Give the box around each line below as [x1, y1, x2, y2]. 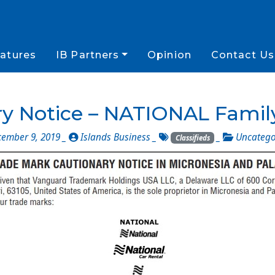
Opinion [147, 49, 192, 61]
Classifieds [175, 133, 210, 142]
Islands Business [78, 131, 153, 144]
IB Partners [56, 49, 120, 61]
